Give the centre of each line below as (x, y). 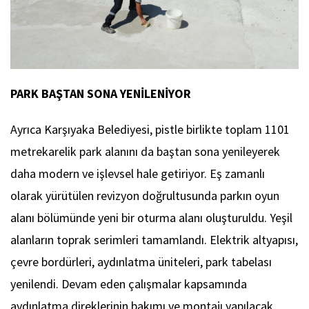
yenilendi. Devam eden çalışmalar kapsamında (129, 283)
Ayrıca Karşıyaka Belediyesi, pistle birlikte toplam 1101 (150, 129)
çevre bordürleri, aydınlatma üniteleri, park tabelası (141, 261)
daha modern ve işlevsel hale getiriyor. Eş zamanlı (138, 173)
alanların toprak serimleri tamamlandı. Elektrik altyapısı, (154, 239)
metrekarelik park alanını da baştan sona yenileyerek (145, 151)
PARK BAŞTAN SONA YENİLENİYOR (101, 93)
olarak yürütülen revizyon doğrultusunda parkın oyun (145, 195)
